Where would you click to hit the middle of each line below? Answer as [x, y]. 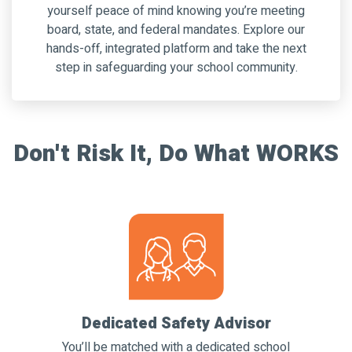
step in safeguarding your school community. [176, 68]
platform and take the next [235, 49]
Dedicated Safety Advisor [176, 323]
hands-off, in [80, 49]
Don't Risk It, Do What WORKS [176, 154]
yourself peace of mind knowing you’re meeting [176, 11]
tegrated [137, 49]
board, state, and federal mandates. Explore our [176, 30]
